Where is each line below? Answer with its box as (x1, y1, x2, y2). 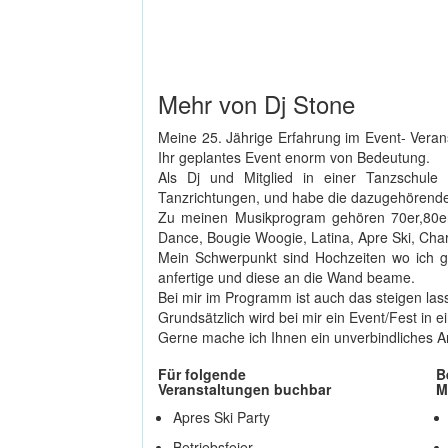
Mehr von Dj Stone (158, 85, 355, 121)
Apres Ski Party (173, 406, 270, 427)
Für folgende (158, 363, 246, 384)
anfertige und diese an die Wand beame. (158, 266, 415, 287)
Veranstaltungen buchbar (158, 378, 331, 399)
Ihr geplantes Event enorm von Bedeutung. (158, 146, 430, 167)
